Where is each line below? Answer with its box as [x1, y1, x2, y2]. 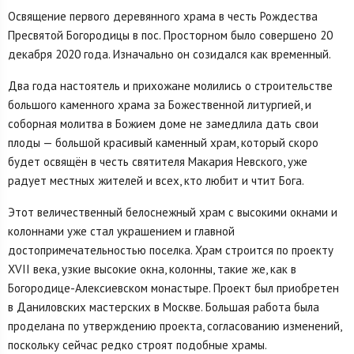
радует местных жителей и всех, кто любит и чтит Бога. [8, 172, 304, 188]
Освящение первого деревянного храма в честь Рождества [8, 8, 318, 24]
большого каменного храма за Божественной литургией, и [8, 96, 311, 112]
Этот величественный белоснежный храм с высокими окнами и [8, 204, 337, 220]
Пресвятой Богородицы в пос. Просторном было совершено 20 [8, 27, 333, 43]
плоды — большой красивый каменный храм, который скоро [8, 134, 318, 150]
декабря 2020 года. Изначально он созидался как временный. [8, 46, 331, 62]
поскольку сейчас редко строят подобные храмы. [8, 337, 267, 352]
